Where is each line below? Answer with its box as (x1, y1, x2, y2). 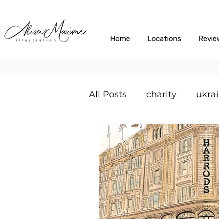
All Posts (89, 88, 127, 100)
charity (146, 88, 176, 100)
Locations (147, 34, 181, 43)
